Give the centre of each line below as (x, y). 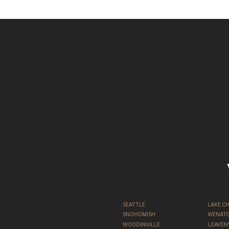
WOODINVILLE (141, 224)
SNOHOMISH (139, 214)
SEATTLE (134, 204)
